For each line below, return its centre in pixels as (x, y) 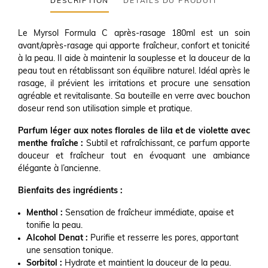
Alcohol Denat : (57, 238)
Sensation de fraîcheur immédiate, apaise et (148, 213)
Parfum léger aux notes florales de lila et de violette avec (134, 131)
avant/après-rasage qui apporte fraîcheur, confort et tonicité (134, 46)
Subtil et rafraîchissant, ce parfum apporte (167, 144)
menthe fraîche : (51, 144)
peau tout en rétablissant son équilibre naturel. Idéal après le (134, 71)
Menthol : (45, 213)
